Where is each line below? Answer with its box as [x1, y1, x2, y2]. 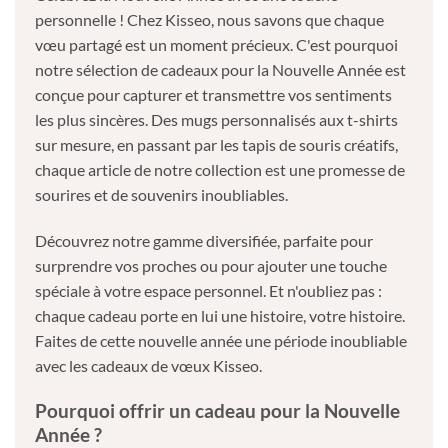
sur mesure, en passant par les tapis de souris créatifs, [35, 135, 398, 155]
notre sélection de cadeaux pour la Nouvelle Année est [35, 60, 406, 80]
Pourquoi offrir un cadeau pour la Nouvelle [35, 398, 400, 422]
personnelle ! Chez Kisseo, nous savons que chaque [35, 10, 384, 30]
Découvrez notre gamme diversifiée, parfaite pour [35, 230, 373, 250]
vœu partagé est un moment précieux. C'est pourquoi [35, 35, 398, 55]
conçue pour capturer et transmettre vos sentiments [35, 85, 392, 105]
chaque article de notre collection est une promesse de [35, 160, 405, 180]
